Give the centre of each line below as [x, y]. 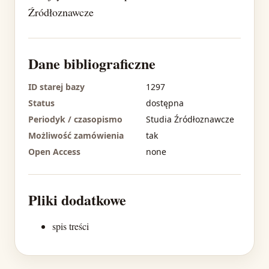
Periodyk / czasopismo [75, 119]
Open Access [54, 151]
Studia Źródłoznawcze [190, 119]
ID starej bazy [56, 86]
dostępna [165, 103]
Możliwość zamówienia [76, 135]
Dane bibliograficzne [92, 63]
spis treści [71, 226]
